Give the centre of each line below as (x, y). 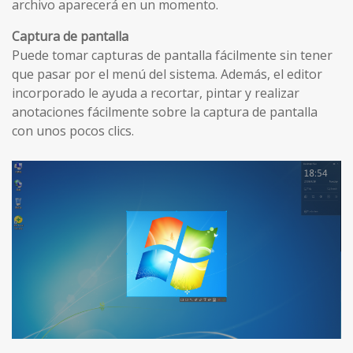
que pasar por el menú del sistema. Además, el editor (167, 74)
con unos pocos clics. (73, 131)
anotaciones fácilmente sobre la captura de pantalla (165, 112)
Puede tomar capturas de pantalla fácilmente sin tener (172, 56)
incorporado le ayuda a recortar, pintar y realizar (156, 93)
